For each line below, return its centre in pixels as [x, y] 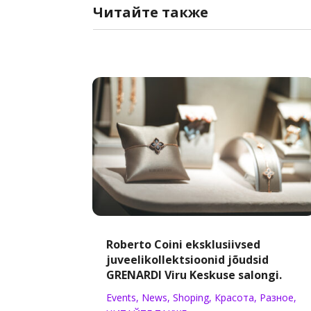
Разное [277, 298]
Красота [235, 298]
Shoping [191, 298]
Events [121, 298]
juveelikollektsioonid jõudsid [188, 260]
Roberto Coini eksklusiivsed [184, 245]
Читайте [126, 12]
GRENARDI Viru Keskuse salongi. [194, 275]
